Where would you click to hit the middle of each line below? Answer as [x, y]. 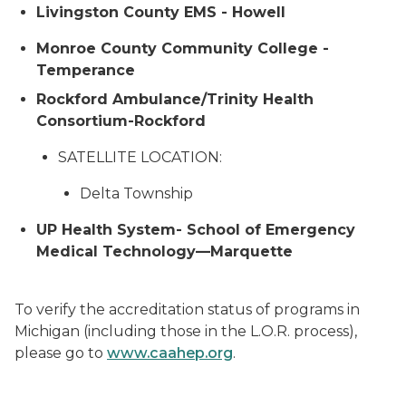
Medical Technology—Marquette [164, 251]
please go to [61, 353]
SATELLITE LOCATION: [140, 157]
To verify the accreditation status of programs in [187, 309]
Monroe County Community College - [183, 48]
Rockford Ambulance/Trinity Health [175, 99]
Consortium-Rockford [121, 121]
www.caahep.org [170, 353]
